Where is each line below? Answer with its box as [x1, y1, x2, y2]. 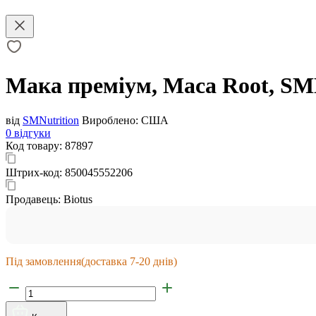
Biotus [63, 193, 92, 205]
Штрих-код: [6, 166, 65, 178]
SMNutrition [23, 114, 79, 126]
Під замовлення [6, 255, 81, 267]
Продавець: [6, 193, 63, 205]
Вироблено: [82, 114, 138, 126]
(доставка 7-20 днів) [81, 255, 177, 267]
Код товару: [6, 139, 65, 152]
